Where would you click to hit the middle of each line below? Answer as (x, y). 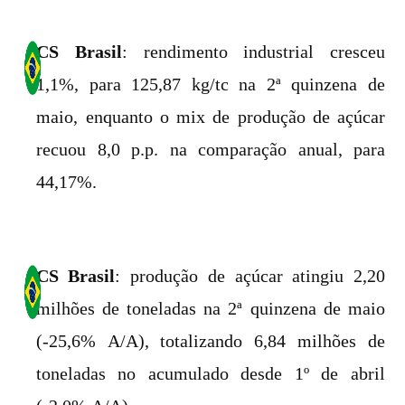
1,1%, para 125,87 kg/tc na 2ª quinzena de (211, 84)
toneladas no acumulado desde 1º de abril (210, 373)
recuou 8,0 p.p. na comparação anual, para (211, 149)
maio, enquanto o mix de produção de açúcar (211, 117)
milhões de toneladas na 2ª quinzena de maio (210, 308)
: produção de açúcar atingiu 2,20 (250, 276)
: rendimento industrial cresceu (254, 52)
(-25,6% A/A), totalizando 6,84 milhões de (210, 341)
